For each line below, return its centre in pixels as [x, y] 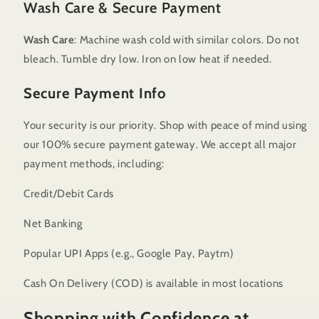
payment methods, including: [94, 164]
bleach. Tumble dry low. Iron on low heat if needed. [148, 59]
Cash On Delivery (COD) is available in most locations [153, 284]
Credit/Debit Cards [69, 194]
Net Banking [53, 224]
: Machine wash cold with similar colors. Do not [187, 40]
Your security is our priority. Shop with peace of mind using [166, 126]
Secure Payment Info [95, 93]
